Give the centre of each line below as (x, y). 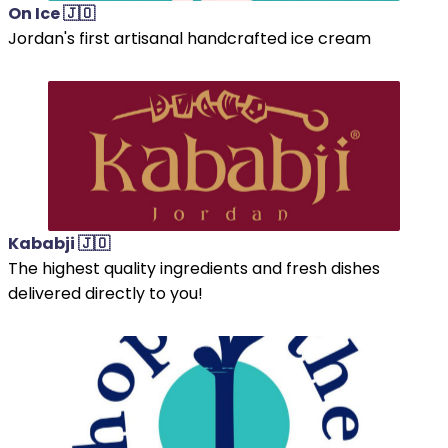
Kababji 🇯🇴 (59, 243)
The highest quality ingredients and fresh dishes (194, 268)
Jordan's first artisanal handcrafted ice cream (189, 38)
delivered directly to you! (105, 293)
